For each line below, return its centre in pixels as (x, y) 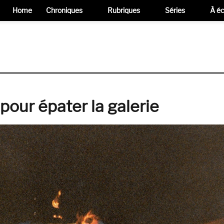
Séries (175, 10)
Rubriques (124, 10)
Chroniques (64, 10)
